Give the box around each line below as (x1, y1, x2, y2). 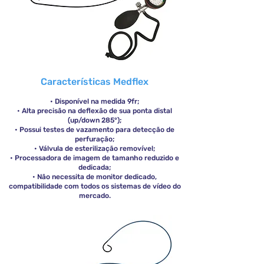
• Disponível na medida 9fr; (50, 97, 139, 105)
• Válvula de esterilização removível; (34, 144, 155, 153)
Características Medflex (41, 76, 148, 87)
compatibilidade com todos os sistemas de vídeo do (8, 182, 181, 190)
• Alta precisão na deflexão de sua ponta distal (17, 107, 172, 115)
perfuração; (75, 135, 114, 143)
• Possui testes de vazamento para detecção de (15, 126, 174, 134)
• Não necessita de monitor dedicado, (32, 173, 157, 181)
